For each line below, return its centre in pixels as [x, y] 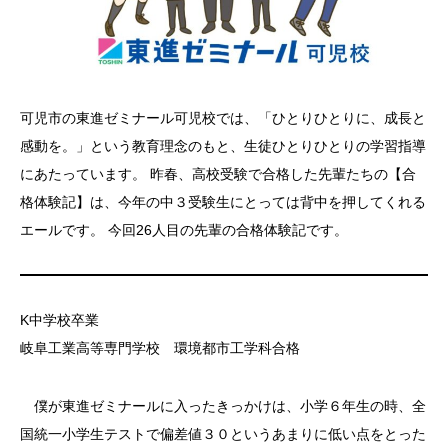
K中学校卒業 [59, 320]
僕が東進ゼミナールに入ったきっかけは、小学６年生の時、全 [223, 406]
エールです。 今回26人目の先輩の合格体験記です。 [184, 230]
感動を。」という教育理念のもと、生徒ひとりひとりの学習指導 [223, 146]
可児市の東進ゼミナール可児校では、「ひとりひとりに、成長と [223, 118]
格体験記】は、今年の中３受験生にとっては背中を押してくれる [223, 202]
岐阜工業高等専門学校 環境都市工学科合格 [160, 348]
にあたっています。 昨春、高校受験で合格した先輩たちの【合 [218, 174]
